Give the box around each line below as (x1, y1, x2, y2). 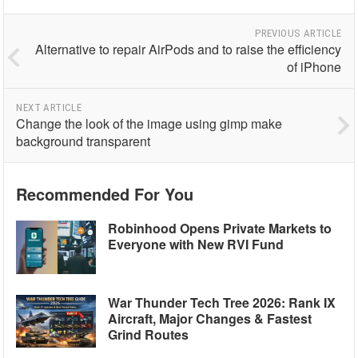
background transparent (16, 132, 151, 151)
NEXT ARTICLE (16, 101, 82, 114)
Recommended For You (16, 182, 194, 206)
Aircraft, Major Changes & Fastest (108, 308, 312, 328)
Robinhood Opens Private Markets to (108, 219, 332, 238)
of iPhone (287, 58, 342, 77)
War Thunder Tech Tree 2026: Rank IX (108, 292, 336, 312)
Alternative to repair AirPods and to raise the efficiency (35, 40, 342, 59)
